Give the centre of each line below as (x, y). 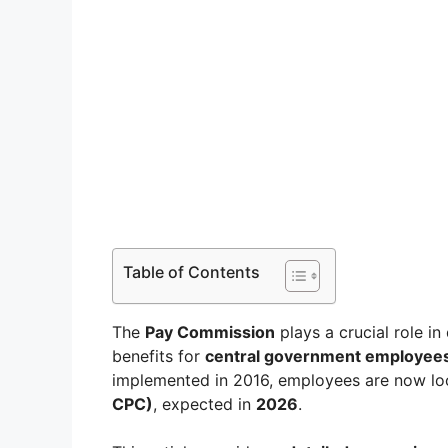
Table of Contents (191, 272)
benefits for (158, 356)
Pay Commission (210, 332)
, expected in (204, 404)
